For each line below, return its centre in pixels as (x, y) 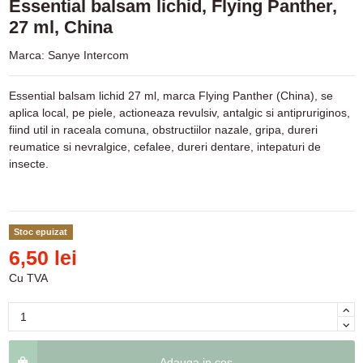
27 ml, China (60, 28)
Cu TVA (28, 278)
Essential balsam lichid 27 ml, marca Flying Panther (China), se (171, 96)
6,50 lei (43, 258)
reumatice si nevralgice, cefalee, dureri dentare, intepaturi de (164, 147)
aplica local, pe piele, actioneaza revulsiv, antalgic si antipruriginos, (179, 113)
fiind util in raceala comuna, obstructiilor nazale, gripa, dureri (163, 130)
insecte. (28, 164)
